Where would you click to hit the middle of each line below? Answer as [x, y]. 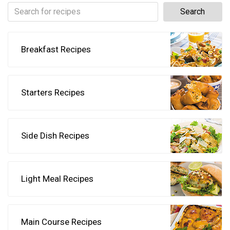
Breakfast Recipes [56, 49]
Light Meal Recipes [57, 179]
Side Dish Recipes [55, 136]
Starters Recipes [53, 92]
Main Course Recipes [61, 222]
